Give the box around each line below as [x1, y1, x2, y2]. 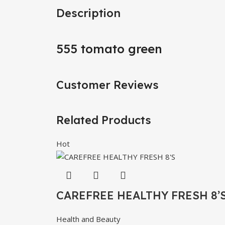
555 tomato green [56, 41, 162, 56]
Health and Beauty [56, 213, 121, 224]
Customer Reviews [56, 77, 159, 92]
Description [56, 6, 121, 20]
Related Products [56, 113, 151, 127]
